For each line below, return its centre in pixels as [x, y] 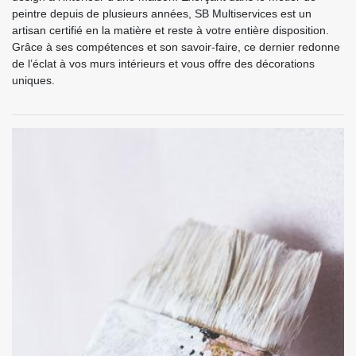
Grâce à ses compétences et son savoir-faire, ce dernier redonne [176, 47]
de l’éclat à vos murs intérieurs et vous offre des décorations [163, 64]
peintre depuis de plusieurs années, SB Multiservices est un [162, 14]
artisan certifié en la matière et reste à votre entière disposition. [170, 31]
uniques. [33, 81]
